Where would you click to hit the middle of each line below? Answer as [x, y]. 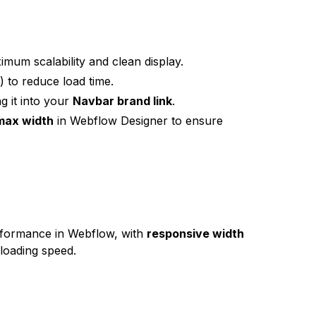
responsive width [196, 233]
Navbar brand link [123, 101]
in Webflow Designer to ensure [139, 121]
